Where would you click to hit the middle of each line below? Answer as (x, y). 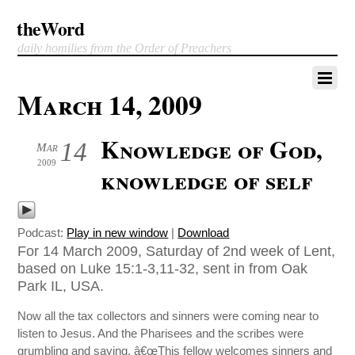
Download (204, 233)
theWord (51, 29)
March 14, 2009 (110, 105)
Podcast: (42, 233)
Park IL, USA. (61, 286)
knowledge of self (207, 180)
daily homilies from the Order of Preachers (125, 48)
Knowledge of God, (212, 149)
